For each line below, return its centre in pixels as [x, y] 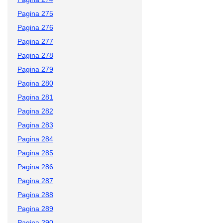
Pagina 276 [35, 27]
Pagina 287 [35, 180]
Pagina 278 [35, 55]
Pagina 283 [35, 125]
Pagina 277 [35, 41]
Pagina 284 [35, 139]
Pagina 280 [35, 83]
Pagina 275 [35, 13]
